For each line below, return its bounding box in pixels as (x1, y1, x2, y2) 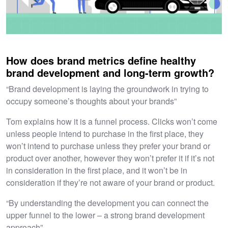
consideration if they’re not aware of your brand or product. (6, 176, 215, 188)
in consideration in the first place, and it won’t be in (6, 164, 187, 176)
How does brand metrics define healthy (6, 52, 196, 68)
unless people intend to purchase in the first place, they (6, 127, 204, 139)
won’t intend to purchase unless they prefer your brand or (6, 139, 210, 152)
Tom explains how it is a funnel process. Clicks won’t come (6, 115, 217, 127)
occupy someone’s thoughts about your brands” (6, 95, 177, 107)
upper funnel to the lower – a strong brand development (6, 209, 205, 221)
